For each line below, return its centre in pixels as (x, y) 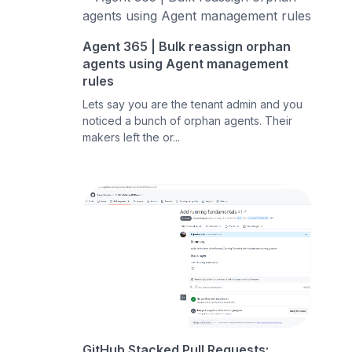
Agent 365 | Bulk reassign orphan (187, 46)
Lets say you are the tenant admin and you (193, 104)
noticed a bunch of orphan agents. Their (188, 120)
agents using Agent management (186, 63)
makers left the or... (132, 137)
